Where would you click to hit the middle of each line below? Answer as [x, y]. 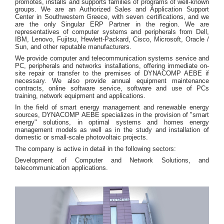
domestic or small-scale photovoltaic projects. [81, 137]
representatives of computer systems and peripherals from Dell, [112, 32]
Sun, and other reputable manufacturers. [73, 47]
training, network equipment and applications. [80, 96]
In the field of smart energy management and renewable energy [112, 107]
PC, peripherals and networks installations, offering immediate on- [112, 66]
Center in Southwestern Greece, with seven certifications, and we [112, 17]
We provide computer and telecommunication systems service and [112, 58]
